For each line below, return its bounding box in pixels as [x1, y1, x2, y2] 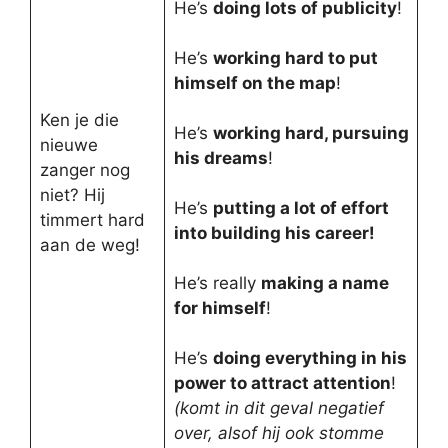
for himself [173, 297, 266, 318]
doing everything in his [212, 347, 407, 368]
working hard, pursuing [212, 122, 409, 143]
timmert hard [39, 209, 145, 230]
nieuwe [39, 134, 98, 155]
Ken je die [39, 109, 119, 130]
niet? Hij [39, 184, 105, 205]
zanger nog [39, 159, 130, 180]
